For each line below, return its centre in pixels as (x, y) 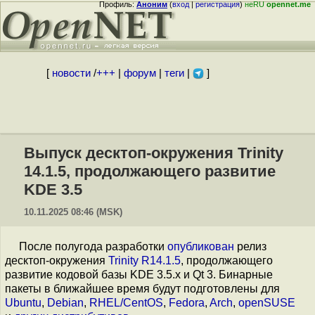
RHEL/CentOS (126, 303)
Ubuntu (23, 303)
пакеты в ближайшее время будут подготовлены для (142, 289)
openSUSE (267, 303)
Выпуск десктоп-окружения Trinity (154, 153)
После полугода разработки (93, 246)
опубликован (201, 246)
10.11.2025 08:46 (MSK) (73, 212)
